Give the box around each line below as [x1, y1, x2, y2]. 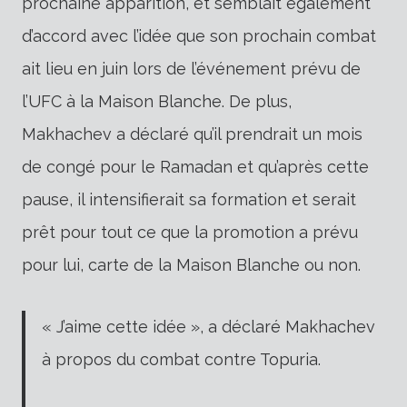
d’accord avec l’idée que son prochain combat [22, 25, 376, 45]
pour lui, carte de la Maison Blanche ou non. [22, 254, 361, 274]
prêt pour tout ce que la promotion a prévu [22, 222, 358, 242]
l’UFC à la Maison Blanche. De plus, [22, 91, 292, 111]
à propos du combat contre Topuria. [42, 349, 321, 369]
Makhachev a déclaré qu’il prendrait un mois [22, 124, 362, 144]
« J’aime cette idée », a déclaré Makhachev [42, 316, 375, 336]
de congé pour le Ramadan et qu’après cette [22, 156, 369, 176]
